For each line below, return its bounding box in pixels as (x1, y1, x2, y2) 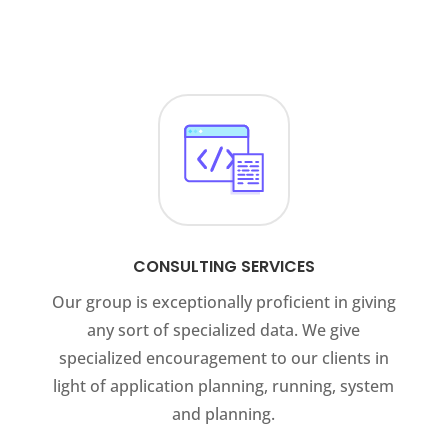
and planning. (172, 403, 276, 426)
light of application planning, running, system (53, 375, 395, 398)
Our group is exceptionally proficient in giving (51, 291, 396, 314)
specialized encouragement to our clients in (58, 347, 389, 370)
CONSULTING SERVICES (132, 255, 315, 279)
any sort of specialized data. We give (87, 319, 361, 342)
